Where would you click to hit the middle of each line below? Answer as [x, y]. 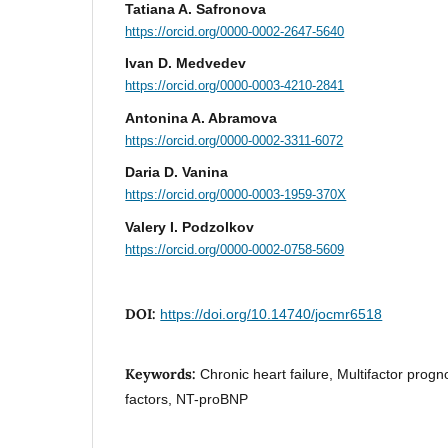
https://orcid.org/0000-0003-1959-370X [236, 194]
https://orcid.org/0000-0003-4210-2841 [235, 85]
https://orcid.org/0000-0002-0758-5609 [235, 249]
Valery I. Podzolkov [190, 226]
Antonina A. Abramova [201, 117]
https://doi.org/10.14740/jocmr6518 [271, 314]
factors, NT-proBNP [187, 399]
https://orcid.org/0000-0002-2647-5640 [235, 31]
